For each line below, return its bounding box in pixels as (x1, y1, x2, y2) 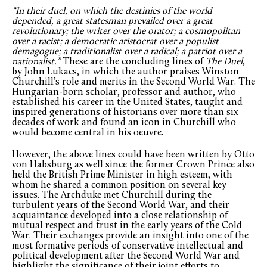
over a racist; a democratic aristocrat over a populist (12, 37, 219, 47)
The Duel (206, 57, 243, 67)
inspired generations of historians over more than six (12, 108, 238, 118)
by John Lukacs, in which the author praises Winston (12, 67, 239, 77)
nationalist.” (12, 57, 60, 67)
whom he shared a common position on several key (12, 181, 226, 191)
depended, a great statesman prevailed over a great (12, 17, 213, 27)
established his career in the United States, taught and (12, 98, 243, 108)
